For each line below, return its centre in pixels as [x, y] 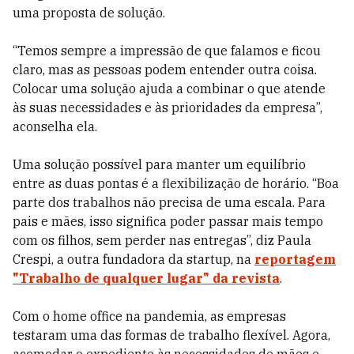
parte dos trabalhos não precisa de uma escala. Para [169, 202]
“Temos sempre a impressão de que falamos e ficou [167, 51]
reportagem [295, 259]
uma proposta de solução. [89, 13]
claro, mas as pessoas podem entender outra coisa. [165, 70]
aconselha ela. [55, 126]
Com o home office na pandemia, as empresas [149, 316]
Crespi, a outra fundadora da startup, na [134, 259]
